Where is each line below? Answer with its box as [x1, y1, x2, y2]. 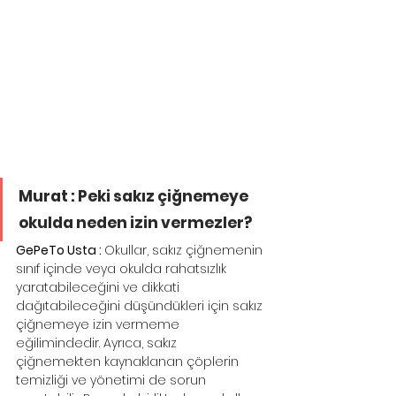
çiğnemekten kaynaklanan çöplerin [16, 353, 242, 371]
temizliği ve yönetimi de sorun [16, 371, 209, 390]
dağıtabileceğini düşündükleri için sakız [16, 297, 266, 316]
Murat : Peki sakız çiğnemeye [19, 186, 251, 208]
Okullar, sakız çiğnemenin [104, 241, 266, 260]
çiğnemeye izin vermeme [16, 316, 183, 334]
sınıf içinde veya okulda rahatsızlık [16, 260, 230, 278]
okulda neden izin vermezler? [19, 212, 255, 234]
